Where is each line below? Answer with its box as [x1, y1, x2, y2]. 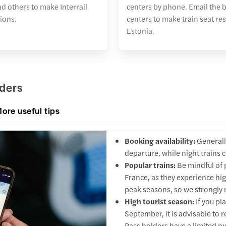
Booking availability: [124, 135, 197, 146]
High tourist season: [124, 196, 194, 207]
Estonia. [127, 25, 154, 36]
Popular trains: [124, 159, 176, 171]
